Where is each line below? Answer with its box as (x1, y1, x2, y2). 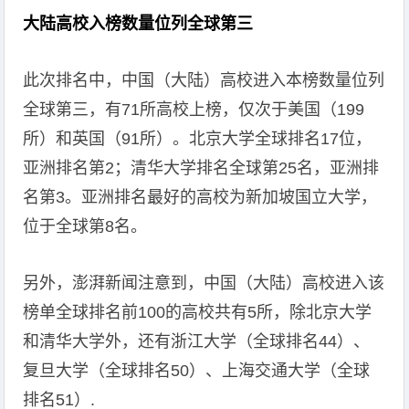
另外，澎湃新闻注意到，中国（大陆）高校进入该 (23, 274, 385, 292)
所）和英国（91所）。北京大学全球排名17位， (23, 130, 372, 148)
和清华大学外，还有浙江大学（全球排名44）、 (23, 332, 371, 351)
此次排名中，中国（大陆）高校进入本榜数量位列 (23, 71, 385, 89)
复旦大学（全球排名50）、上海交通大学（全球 (23, 362, 371, 380)
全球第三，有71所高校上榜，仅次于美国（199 (23, 100, 365, 119)
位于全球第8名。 (23, 217, 148, 236)
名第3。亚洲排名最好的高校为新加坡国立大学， (23, 188, 378, 206)
